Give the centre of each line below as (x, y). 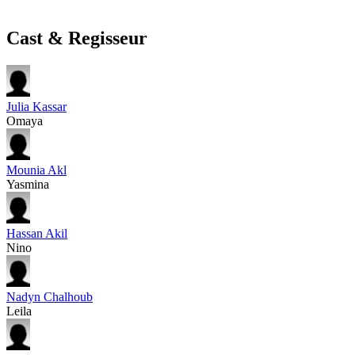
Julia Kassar (36, 106)
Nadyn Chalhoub (50, 296)
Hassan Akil (37, 233)
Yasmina (28, 184)
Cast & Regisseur (77, 38)
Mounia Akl (36, 170)
